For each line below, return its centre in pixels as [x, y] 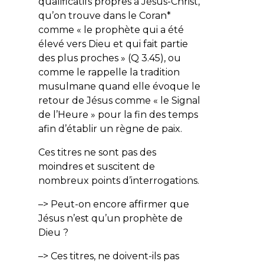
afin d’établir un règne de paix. [111, 128]
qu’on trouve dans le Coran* [104, 15]
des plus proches [78, 58]
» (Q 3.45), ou [149, 58]
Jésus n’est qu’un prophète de [110, 218]
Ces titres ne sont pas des [97, 152]
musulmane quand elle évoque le [119, 86]
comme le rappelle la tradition [109, 72]
